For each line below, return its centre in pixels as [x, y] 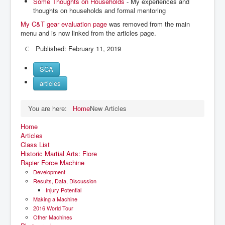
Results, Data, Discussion [65, 181]
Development [49, 172]
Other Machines [53, 217]
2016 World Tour [53, 208]
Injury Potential [64, 190]
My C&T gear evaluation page [64, 24]
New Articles [108, 108]
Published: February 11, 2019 [79, 48]
